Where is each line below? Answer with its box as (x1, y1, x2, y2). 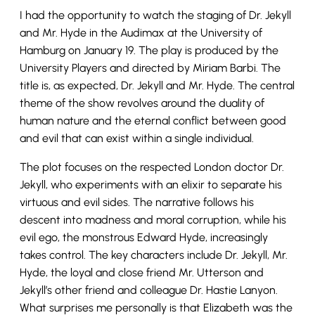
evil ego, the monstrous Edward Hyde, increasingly (20, 231, 268, 245)
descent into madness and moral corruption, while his (20, 213, 286, 227)
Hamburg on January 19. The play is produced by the (20, 44, 278, 58)
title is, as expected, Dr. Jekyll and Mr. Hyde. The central (20, 79, 295, 93)
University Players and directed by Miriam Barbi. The (20, 61, 281, 75)
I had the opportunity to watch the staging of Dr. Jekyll (20, 8, 291, 22)
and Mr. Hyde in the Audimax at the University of (20, 26, 262, 40)
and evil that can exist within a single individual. (20, 131, 254, 146)
